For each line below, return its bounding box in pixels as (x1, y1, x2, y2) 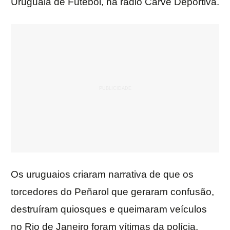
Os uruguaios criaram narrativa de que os (11, 169, 194, 180)
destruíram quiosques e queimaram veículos (11, 204, 207, 215)
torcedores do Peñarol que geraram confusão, (11, 186, 214, 198)
